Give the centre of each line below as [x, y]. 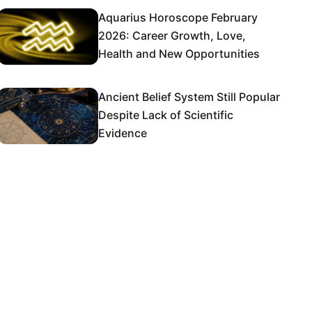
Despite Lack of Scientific [166, 115]
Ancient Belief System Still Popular [189, 97]
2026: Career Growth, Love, [172, 36]
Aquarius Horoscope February [178, 17]
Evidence [123, 133]
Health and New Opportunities [179, 54]
